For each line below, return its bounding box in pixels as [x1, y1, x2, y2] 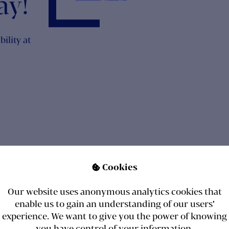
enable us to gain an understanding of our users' [14, 198, 215, 209]
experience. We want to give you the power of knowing [2, 211, 227, 221]
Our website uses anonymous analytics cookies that [7, 186, 222, 196]
